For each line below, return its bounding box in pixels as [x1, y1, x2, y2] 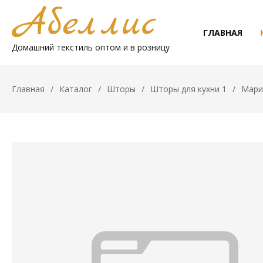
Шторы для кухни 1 [150, 83, 227, 95]
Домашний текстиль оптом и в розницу [12, 42, 170, 53]
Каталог [59, 83, 92, 95]
